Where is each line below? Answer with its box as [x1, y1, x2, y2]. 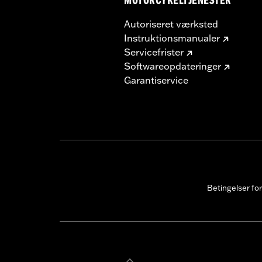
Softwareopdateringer [124, 60, 221, 72]
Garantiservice [124, 74, 188, 86]
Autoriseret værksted [124, 18, 218, 30]
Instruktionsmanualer [124, 32, 220, 44]
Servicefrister [124, 46, 184, 58]
